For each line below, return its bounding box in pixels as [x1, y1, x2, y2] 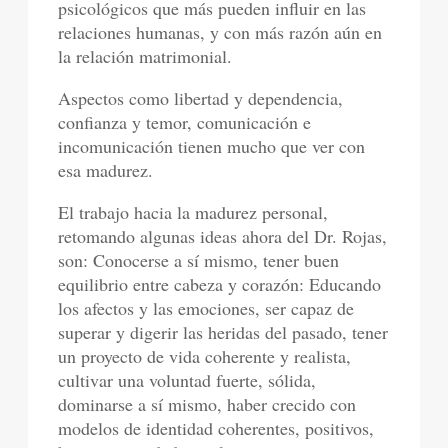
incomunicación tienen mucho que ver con [58, 134, 366, 158]
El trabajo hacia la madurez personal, [58, 200, 329, 224]
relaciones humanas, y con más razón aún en [58, 20, 383, 44]
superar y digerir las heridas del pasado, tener [58, 320, 389, 344]
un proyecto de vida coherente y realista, [58, 344, 352, 368]
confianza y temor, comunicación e [58, 110, 312, 134]
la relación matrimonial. [58, 44, 233, 68]
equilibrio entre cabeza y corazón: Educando [58, 272, 382, 296]
